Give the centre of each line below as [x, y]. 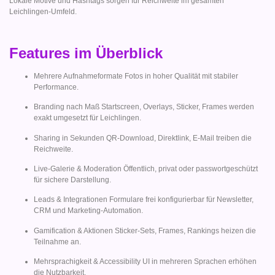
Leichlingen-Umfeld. [43, 12]
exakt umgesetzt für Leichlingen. [87, 118]
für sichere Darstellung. [72, 180]
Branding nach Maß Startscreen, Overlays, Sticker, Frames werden [144, 107]
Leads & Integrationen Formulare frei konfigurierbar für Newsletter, [144, 200]
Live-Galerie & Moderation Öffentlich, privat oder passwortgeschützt [146, 169]
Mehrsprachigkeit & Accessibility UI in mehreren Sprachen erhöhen [145, 262]
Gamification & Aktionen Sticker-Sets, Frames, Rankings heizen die [145, 230]
